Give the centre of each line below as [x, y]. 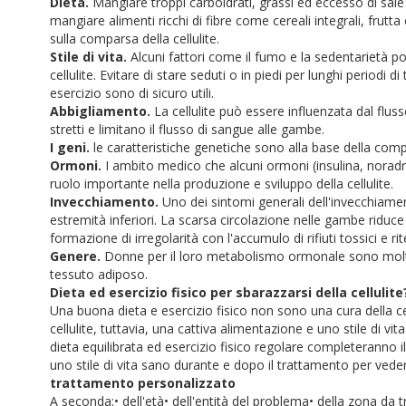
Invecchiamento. [104, 202]
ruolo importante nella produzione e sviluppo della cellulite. [222, 184]
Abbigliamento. [100, 111]
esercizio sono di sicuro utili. [132, 93]
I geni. [70, 147]
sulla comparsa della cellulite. [135, 39]
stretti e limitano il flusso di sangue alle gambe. [187, 129]
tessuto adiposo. [99, 274]
